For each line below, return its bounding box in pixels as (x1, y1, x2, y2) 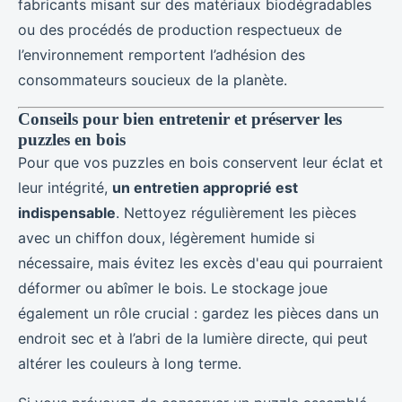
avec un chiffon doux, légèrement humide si (18, 228, 315, 247)
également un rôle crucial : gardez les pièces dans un (18, 303, 379, 322)
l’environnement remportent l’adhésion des (18, 45, 305, 64)
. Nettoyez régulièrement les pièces (116, 203, 356, 222)
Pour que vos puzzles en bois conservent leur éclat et (18, 153, 383, 171)
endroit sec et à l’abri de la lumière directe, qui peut (18, 328, 368, 347)
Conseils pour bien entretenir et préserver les (18, 109, 342, 128)
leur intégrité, (18, 178, 112, 197)
